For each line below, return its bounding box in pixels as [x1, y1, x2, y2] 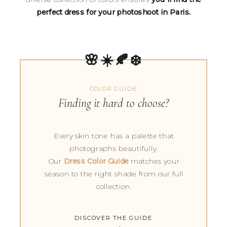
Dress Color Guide [64, 157, 129, 166]
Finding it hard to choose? [58, 95, 169, 111]
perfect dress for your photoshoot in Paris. [36, 8, 191, 17]
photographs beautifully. [69, 143, 159, 154]
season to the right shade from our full [44, 169, 183, 179]
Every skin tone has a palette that [53, 131, 174, 140]
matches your [128, 157, 180, 166]
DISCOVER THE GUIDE [74, 214, 153, 221]
